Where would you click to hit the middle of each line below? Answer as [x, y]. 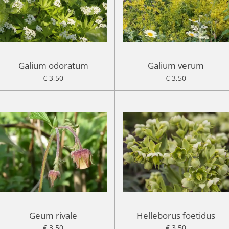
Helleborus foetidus [176, 215]
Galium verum [176, 65]
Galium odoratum [53, 65]
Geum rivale [53, 215]
